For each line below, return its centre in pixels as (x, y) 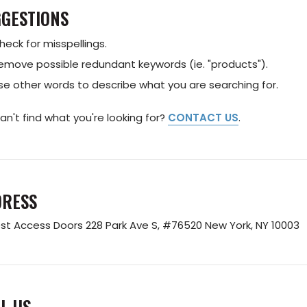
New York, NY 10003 (252, 225)
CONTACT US (203, 118)
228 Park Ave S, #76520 (145, 225)
